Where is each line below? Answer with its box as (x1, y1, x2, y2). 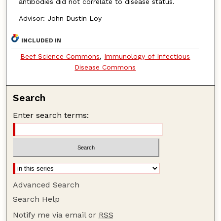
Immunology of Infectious (104, 52, 190, 60)
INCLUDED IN (21, 37, 62, 44)
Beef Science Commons (20, 52, 100, 60)
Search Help (13, 194, 60, 204)
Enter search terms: (13, 110, 89, 120)
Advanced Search (13, 180, 80, 190)
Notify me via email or (13, 210, 99, 220)
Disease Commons (74, 63, 136, 71)
